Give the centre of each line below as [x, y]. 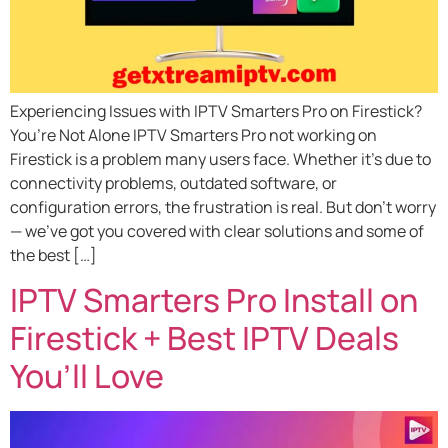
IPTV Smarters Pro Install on [214, 300]
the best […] [53, 254]
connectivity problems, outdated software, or [173, 182]
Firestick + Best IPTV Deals [204, 338]
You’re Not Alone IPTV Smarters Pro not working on [193, 134]
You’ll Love [87, 376]
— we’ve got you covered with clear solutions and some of [217, 230]
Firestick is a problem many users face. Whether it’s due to [220, 158]
